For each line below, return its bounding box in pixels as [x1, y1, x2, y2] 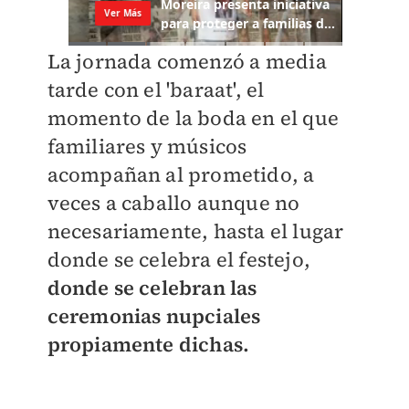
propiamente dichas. [47, 330, 250, 359]
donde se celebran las [47, 274, 257, 302]
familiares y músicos [47, 132, 247, 161]
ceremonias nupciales [47, 302, 261, 330]
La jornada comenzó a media [47, 47, 327, 76]
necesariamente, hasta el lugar [47, 217, 344, 246]
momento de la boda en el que [47, 104, 340, 132]
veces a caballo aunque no [47, 189, 300, 217]
